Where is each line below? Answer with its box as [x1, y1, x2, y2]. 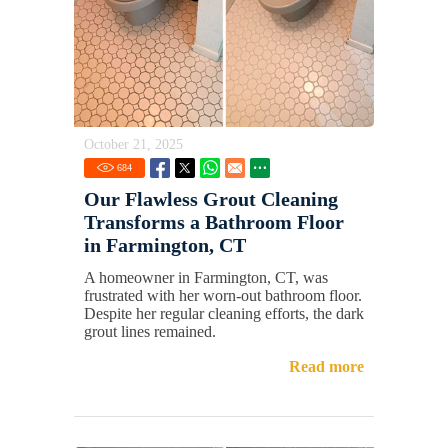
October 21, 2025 [84, 137, 183, 153]
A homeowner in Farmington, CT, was [84, 269, 328, 287]
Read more [289, 358, 364, 376]
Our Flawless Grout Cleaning [84, 188, 338, 211]
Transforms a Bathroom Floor [84, 211, 344, 234]
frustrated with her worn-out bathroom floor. [84, 287, 362, 305]
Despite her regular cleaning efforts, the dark [84, 305, 364, 323]
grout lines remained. [84, 323, 216, 341]
